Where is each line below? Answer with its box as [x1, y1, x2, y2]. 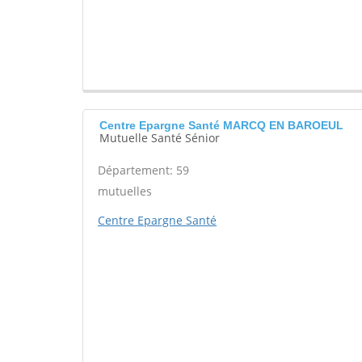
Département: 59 [98, 162, 189, 178]
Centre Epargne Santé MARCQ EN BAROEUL [99, 119, 343, 132]
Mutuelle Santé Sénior [99, 130, 220, 145]
